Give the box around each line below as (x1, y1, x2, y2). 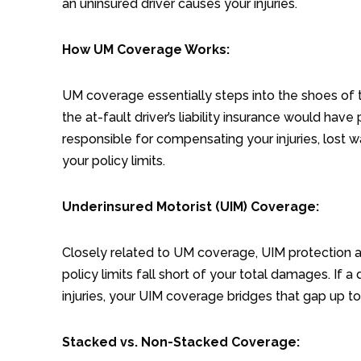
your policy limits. (62, 152, 165, 168)
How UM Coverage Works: (62, 41, 230, 57)
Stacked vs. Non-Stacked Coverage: (62, 334, 300, 350)
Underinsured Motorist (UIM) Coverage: (62, 198, 319, 214)
